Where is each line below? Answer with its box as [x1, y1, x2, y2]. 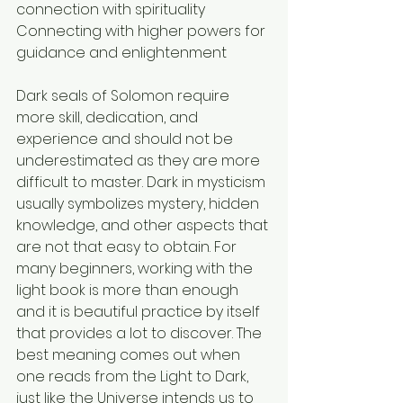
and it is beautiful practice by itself [16, 300, 264, 322]
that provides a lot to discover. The [16, 322, 265, 344]
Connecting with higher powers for [16, 20, 269, 41]
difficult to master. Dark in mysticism [16, 171, 269, 193]
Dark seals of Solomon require [16, 85, 233, 106]
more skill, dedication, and [16, 106, 201, 128]
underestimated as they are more [16, 149, 264, 171]
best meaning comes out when [16, 344, 244, 365]
